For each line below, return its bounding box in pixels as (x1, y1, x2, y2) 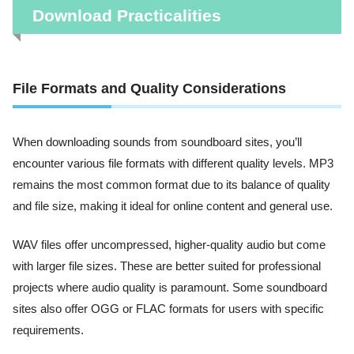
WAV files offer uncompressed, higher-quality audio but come (13, 239, 326, 252)
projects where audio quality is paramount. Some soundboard (13, 281, 327, 295)
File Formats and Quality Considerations (13, 81, 286, 97)
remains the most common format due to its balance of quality (13, 179, 330, 192)
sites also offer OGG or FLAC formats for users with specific (13, 303, 324, 316)
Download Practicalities (32, 6, 221, 25)
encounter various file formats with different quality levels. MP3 (13, 157, 333, 171)
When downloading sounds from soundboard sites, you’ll (13, 136, 302, 149)
